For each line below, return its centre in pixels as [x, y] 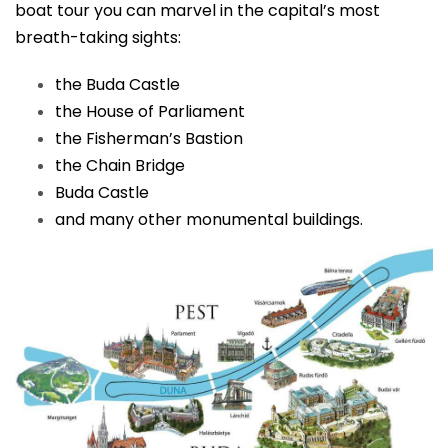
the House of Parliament [150, 111]
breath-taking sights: [98, 37]
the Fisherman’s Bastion [149, 138]
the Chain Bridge [120, 165]
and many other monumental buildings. [209, 219]
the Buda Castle [117, 84]
